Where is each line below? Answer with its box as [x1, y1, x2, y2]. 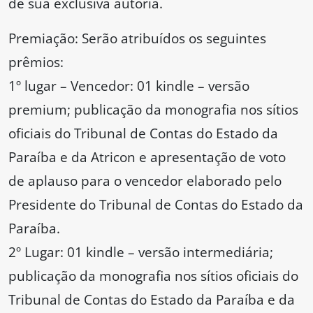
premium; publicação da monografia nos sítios [8, 100, 298, 119]
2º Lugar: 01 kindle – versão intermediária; [8, 242, 273, 262]
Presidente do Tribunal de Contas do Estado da [8, 195, 303, 214]
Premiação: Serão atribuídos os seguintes [8, 29, 266, 48]
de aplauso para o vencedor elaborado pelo [8, 171, 282, 191]
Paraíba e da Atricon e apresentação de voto [8, 147, 286, 167]
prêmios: [8, 52, 64, 72]
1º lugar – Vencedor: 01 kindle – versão [8, 76, 249, 96]
